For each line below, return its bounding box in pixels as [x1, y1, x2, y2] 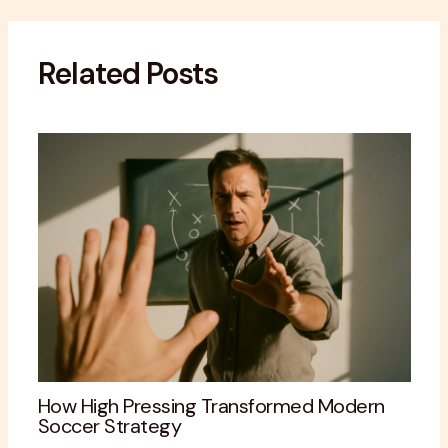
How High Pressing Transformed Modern [37, 392, 385, 419]
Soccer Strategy [37, 412, 181, 439]
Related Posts [37, 54, 218, 94]
